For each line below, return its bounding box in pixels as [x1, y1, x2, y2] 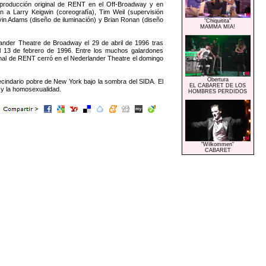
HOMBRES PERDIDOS [188, 88, 248, 94]
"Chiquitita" [204, 17, 232, 24]
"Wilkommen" [201, 141, 235, 147]
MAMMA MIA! [200, 23, 236, 30]
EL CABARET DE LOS [189, 82, 246, 88]
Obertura [207, 76, 229, 83]
